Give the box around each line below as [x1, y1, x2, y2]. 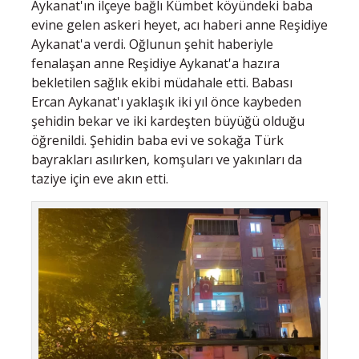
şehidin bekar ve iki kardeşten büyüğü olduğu [31, 111, 305, 130]
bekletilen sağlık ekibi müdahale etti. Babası [31, 73, 292, 91]
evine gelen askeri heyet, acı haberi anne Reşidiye [31, 15, 328, 34]
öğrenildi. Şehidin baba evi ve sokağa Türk [31, 131, 284, 149]
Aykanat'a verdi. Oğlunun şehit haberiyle [31, 34, 273, 53]
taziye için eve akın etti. [31, 169, 171, 188]
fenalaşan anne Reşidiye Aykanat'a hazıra [31, 54, 280, 72]
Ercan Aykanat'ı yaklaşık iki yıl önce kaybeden [31, 92, 301, 111]
